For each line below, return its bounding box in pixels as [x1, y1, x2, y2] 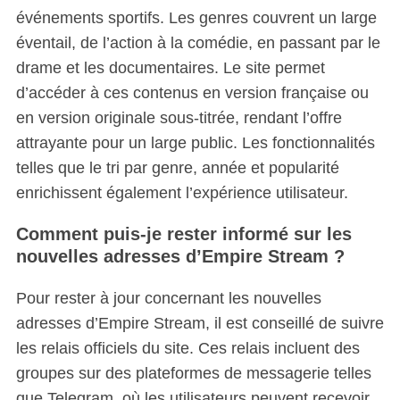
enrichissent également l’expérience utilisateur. [15, 183, 348, 202]
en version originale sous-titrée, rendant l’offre [15, 108, 342, 127]
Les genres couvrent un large [163, 8, 377, 27]
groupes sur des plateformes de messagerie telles [15, 363, 371, 382]
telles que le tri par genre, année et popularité [15, 158, 339, 177]
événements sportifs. [15, 8, 164, 27]
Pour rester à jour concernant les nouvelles [15, 288, 321, 307]
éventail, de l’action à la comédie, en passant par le [15, 33, 380, 52]
